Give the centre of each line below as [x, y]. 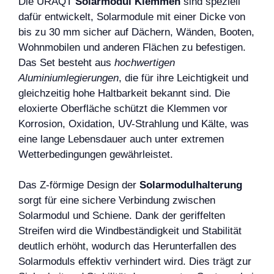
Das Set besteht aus [66, 62]
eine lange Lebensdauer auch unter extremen [121, 139]
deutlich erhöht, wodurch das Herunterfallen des [128, 246]
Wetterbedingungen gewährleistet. [96, 154]
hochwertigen [145, 62]
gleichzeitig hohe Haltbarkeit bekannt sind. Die [124, 93]
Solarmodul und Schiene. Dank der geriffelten [122, 216]
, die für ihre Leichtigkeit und [183, 78]
